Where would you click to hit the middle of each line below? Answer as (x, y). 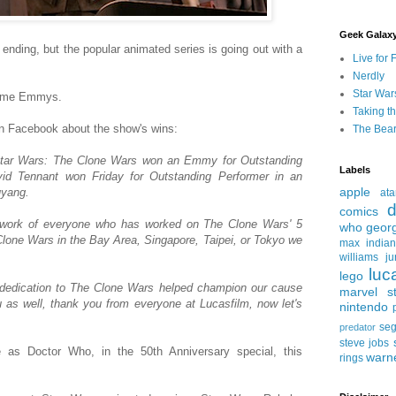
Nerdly (369, 76)
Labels (355, 169)
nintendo (364, 306)
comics (359, 211)
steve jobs (365, 343)
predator (358, 327)
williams (359, 257)
